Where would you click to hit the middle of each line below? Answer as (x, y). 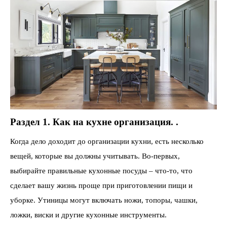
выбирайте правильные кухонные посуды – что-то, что (101, 171)
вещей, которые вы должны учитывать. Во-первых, (95, 156)
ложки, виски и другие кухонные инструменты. (88, 215)
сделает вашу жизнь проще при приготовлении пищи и (101, 185)
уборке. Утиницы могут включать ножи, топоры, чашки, (104, 200)
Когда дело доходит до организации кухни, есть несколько (107, 141)
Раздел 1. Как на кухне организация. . (94, 122)
